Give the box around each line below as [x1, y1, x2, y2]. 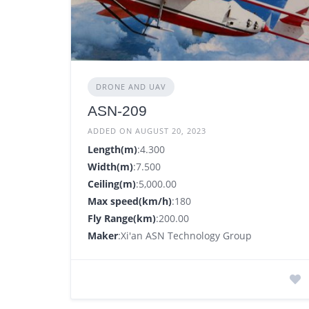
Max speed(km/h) [88, 195, 172, 208]
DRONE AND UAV [96, 81, 166, 92]
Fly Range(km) [88, 212, 156, 226]
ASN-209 [88, 103, 147, 119]
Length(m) [88, 143, 137, 157]
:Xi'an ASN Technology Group [118, 229, 252, 243]
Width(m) [88, 160, 133, 174]
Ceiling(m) [88, 177, 136, 191]
